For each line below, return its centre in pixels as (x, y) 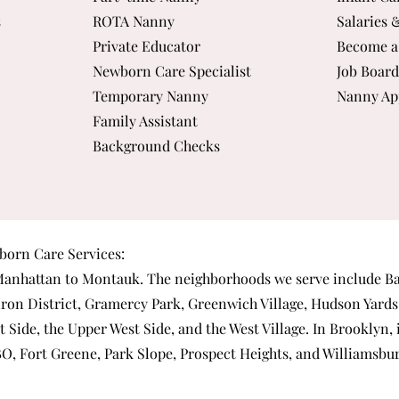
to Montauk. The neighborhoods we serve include (223, 278)
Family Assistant (145, 121)
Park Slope (138, 353)
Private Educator (147, 46)
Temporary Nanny (151, 96)
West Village (267, 328)
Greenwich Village (246, 303)
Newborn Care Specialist (172, 71)
